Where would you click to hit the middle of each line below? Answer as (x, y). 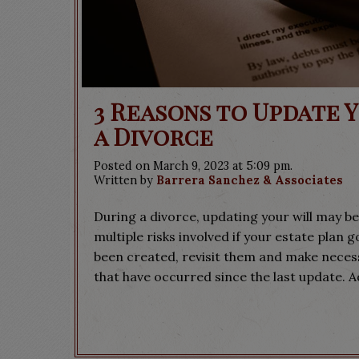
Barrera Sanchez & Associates (250, 180)
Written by (125, 180)
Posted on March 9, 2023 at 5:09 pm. (193, 166)
